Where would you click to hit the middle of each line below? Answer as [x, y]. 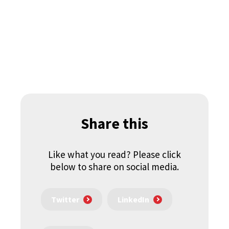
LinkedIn [133, 200]
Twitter [65, 200]
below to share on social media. [114, 167]
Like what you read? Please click [114, 154]
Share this [114, 123]
